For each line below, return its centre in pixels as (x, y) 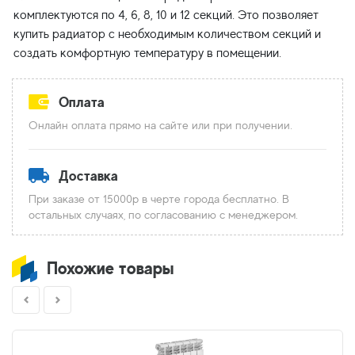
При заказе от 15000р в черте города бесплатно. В (159, 198)
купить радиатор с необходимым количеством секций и (167, 34)
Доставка (88, 176)
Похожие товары (111, 268)
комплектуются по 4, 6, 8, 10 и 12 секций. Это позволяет (166, 15)
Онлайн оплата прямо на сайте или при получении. (160, 125)
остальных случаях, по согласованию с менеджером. (163, 214)
